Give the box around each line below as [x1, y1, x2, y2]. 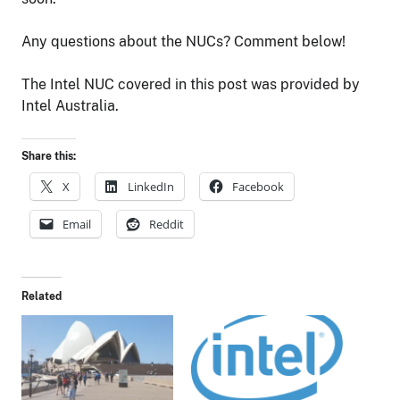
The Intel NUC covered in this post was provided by [21, 75, 360, 93]
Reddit [149, 215, 184, 232]
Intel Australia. [21, 96, 119, 114]
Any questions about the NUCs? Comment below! [21, 32, 346, 50]
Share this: [21, 149, 76, 162]
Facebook [232, 178, 284, 195]
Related [21, 289, 62, 303]
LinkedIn [128, 178, 174, 195]
